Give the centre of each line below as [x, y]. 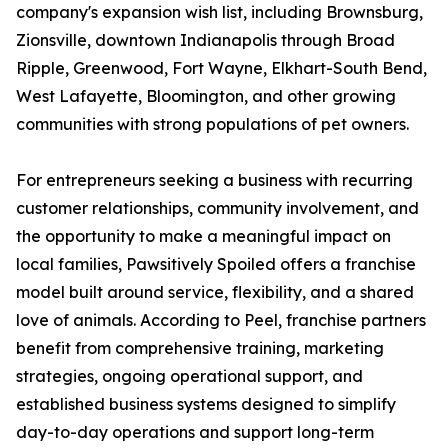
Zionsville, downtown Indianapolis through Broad [205, 40]
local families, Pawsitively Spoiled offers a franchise [216, 264]
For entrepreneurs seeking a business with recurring [214, 180]
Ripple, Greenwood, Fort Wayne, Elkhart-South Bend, [221, 68]
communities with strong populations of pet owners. [212, 124]
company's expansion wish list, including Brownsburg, [219, 12]
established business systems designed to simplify [206, 404]
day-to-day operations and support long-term [195, 432]
